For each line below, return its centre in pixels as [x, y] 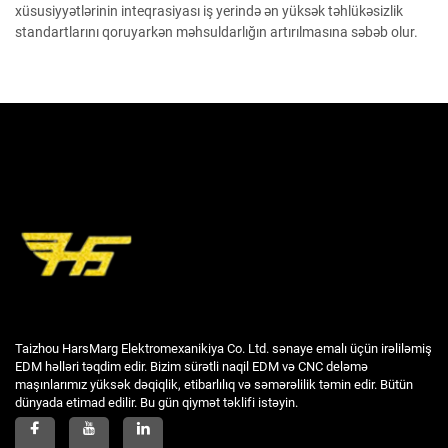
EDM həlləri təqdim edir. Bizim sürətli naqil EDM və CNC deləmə [191, 366]
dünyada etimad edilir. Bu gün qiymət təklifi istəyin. [156, 402]
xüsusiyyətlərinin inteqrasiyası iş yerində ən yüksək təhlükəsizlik [209, 11]
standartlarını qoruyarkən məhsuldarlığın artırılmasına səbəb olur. [216, 32]
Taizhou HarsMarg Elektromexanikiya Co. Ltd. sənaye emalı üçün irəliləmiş [223, 348]
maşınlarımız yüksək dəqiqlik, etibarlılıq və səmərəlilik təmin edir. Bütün [214, 384]
